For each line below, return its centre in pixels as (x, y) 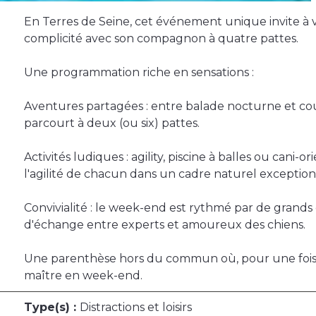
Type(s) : (52, 308)
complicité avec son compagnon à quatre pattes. (161, 39)
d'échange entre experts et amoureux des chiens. (165, 225)
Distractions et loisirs (136, 308)
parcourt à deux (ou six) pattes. (112, 123)
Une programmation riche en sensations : (139, 73)
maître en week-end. (83, 276)
